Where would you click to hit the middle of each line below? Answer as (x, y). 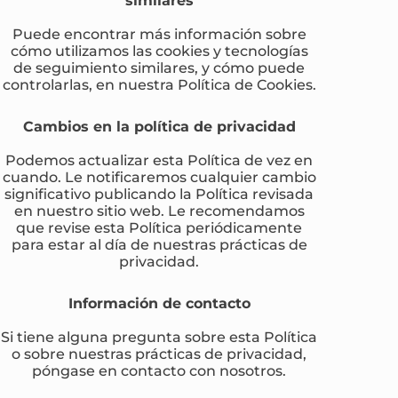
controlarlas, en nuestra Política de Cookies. (159, 84)
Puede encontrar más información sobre (159, 33)
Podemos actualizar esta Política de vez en (159, 159)
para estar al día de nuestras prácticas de (159, 244)
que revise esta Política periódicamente (159, 227)
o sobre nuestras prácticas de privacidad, (159, 353)
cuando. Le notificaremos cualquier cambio (159, 176)
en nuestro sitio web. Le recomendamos (159, 210)
